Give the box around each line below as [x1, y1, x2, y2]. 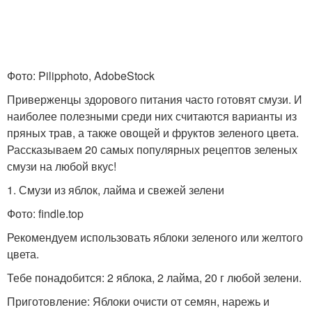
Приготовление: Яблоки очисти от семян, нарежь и [7, 292, 270, 309]
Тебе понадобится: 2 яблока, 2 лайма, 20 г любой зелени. [7, 269, 302, 286]
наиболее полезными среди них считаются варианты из [7, 107, 297, 124]
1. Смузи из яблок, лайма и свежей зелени [7, 181, 224, 198]
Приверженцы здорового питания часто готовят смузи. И [7, 91, 302, 107]
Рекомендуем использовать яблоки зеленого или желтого [7, 228, 303, 245]
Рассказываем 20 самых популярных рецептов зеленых [7, 141, 297, 157]
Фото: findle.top [7, 205, 84, 221]
